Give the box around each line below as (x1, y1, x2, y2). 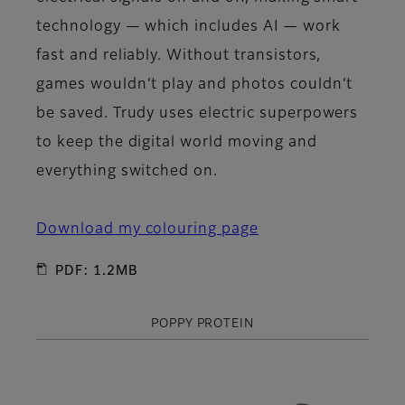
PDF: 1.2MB (55, 264, 138, 278)
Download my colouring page (36, 221, 259, 237)
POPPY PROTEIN (150, 317, 255, 330)
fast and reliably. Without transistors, (36, 48, 322, 63)
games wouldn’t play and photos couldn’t (36, 77, 353, 92)
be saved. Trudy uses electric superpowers (36, 106, 359, 121)
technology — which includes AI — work (36, 19, 341, 34)
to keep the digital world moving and (36, 135, 317, 150)
